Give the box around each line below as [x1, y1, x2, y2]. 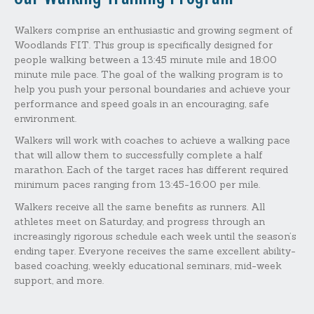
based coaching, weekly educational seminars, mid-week [14, 259, 282, 272]
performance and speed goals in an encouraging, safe [14, 97, 269, 110]
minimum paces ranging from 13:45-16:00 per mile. [14, 178, 260, 191]
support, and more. [14, 273, 104, 287]
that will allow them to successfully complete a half [14, 149, 263, 162]
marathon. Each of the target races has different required [14, 163, 288, 177]
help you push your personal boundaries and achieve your [14, 82, 290, 95]
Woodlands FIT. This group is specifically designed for [14, 38, 273, 51]
